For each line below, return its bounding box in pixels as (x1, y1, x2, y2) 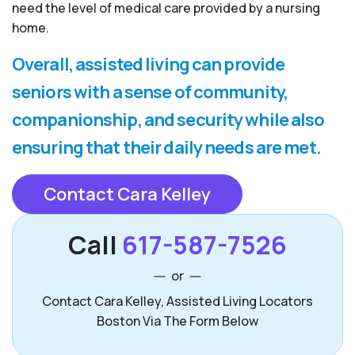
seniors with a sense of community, (12, 80, 288, 105)
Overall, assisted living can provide (12, 52, 285, 77)
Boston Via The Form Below (97, 312, 258, 330)
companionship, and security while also (12, 108, 325, 132)
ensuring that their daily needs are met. (12, 136, 321, 160)
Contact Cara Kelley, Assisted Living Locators (42, 292, 313, 311)
